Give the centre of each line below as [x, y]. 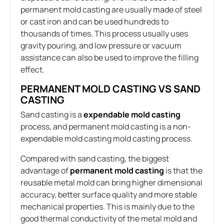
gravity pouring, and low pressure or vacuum [101, 45]
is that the [183, 170]
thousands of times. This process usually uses [104, 33]
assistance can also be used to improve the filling [109, 57]
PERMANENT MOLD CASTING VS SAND [110, 88]
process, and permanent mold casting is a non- [106, 126]
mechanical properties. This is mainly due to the [107, 206]
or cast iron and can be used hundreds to [94, 21]
